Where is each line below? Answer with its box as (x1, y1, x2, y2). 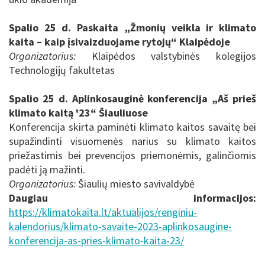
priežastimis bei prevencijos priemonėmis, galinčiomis (9, 148, 256, 163)
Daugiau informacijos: (9, 191, 256, 205)
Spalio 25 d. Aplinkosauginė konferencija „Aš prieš (9, 92, 256, 106)
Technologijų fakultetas (9, 63, 115, 77)
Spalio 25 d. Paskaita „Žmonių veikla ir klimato (9, 21, 256, 35)
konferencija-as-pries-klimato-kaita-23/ (9, 234, 184, 248)
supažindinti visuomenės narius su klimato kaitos (9, 134, 256, 148)
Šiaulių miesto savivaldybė (76, 177, 195, 191)
